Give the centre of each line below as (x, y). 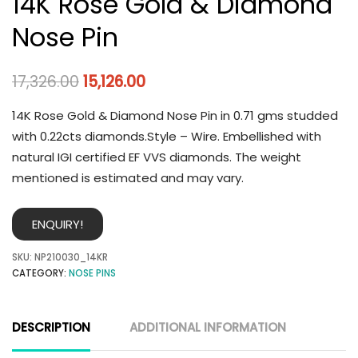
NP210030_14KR (71, 258)
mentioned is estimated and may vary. (128, 177)
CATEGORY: (40, 274)
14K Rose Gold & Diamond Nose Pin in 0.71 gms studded (175, 115)
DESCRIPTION (51, 328)
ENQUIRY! (58, 225)
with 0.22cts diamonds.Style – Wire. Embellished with (167, 136)
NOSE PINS (92, 274)
